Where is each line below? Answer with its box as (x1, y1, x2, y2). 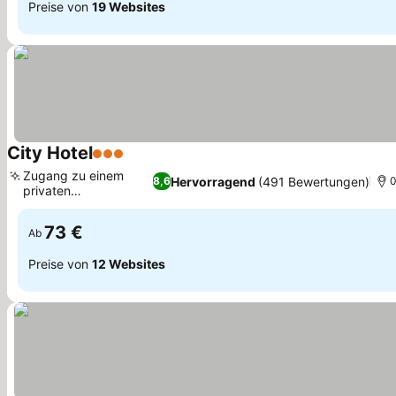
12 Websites (92, 255, 165, 271)
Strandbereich (23, 198, 105, 213)
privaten (23, 183, 71, 198)
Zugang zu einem (23, 168, 124, 183)
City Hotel (7, 142, 93, 164)
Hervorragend (170, 173, 255, 189)
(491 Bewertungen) (257, 173, 369, 189)
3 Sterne (92, 154, 148, 171)
